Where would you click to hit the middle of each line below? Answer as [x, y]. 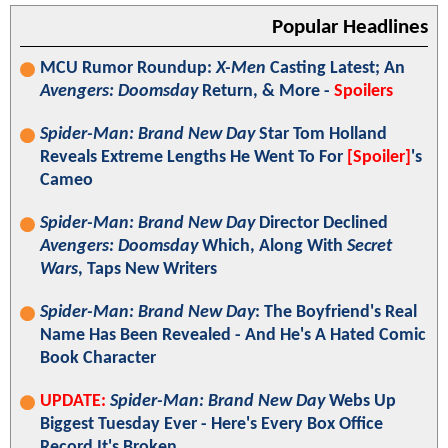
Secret [369, 247]
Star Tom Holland [321, 135]
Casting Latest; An [335, 69]
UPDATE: [73, 402]
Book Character [98, 359]
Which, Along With [272, 247]
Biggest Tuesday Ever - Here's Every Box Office [211, 425]
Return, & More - [266, 92]
